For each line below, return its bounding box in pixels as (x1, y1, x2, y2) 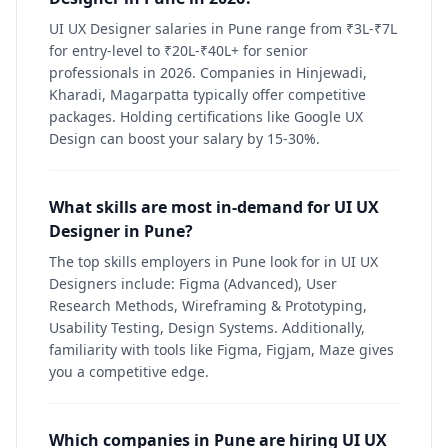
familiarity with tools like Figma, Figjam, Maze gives (49, 340, 394, 359)
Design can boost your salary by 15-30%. (49, 129, 320, 148)
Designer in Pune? (49, 220, 193, 242)
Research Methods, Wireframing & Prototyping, (49, 296, 367, 315)
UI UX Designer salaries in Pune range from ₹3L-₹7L (49, 19, 397, 38)
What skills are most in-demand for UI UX (49, 196, 379, 218)
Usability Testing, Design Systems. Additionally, (49, 318, 365, 337)
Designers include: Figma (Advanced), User (49, 274, 337, 293)
